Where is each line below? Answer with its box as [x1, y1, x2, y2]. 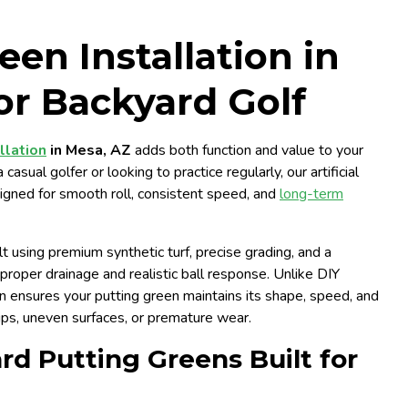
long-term [280, 184, 343, 204]
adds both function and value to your [131, 140, 363, 160]
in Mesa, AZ [46, 140, 131, 160]
